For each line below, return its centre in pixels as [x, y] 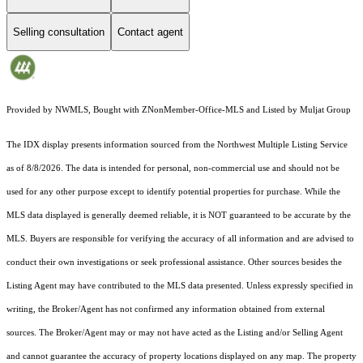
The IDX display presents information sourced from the [112, 145]
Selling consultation [59, 32]
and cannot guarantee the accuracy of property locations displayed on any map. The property [181, 357]
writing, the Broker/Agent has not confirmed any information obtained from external [166, 310]
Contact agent [150, 32]
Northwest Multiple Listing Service [282, 145]
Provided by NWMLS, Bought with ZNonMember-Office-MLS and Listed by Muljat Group [179, 110]
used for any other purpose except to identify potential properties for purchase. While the [173, 192]
